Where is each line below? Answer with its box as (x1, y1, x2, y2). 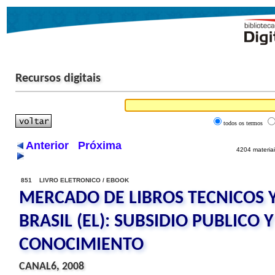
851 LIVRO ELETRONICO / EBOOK (21, 177, 129, 184)
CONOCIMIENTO (19, 236, 144, 255)
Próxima (78, 139, 122, 152)
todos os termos (223, 120, 263, 126)
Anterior (26, 139, 69, 152)
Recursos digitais (15, 72, 101, 85)
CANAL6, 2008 (19, 261, 84, 273)
